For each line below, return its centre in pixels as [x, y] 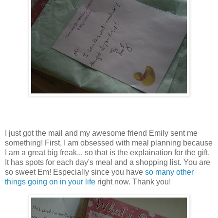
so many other [169, 172]
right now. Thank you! [133, 182]
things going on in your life [50, 182]
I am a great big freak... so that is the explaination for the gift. [107, 153]
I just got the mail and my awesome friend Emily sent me [101, 133]
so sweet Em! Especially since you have [75, 172]
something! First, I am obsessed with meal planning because [109, 143]
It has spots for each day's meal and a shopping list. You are [108, 163]
